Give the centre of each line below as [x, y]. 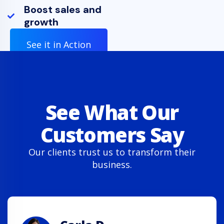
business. [112, 164]
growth [41, 22]
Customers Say [112, 134]
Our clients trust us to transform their [112, 152]
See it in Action [58, 44]
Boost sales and [62, 9]
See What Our [112, 112]
